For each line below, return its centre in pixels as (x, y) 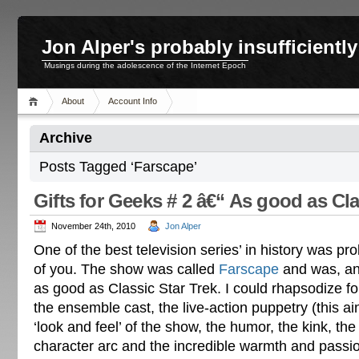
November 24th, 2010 (93, 226)
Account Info (133, 101)
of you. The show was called (126, 269)
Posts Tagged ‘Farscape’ (118, 167)
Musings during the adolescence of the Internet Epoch (145, 65)
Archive (66, 138)
